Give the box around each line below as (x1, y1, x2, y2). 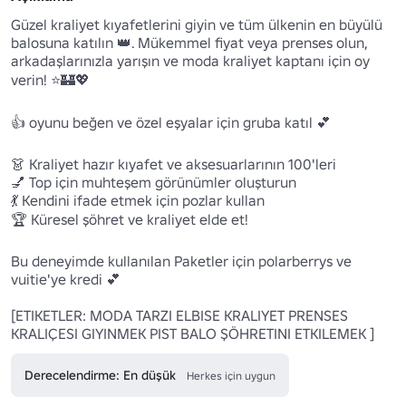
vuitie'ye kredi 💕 (11, 270, 121, 289)
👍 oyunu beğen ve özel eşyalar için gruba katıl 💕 (11, 113, 331, 132)
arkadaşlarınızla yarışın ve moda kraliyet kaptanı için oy (11, 52, 370, 71)
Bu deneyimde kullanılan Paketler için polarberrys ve (11, 252, 352, 271)
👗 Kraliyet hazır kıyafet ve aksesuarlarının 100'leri (11, 155, 336, 174)
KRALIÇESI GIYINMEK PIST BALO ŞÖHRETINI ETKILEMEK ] (11, 324, 374, 343)
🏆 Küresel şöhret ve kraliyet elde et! (11, 210, 248, 229)
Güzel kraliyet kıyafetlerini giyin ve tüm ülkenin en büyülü (11, 15, 382, 34)
